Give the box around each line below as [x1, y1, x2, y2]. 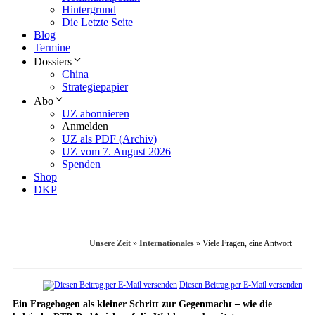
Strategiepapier [62, 81, 128, 94]
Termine [34, 41, 70, 54]
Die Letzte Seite [62, 16, 133, 29]
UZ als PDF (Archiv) [62, 133, 157, 146]
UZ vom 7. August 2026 [62, 146, 171, 158]
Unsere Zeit [89, 238, 131, 249]
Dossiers [34, 56, 72, 68]
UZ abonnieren [62, 108, 129, 120]
